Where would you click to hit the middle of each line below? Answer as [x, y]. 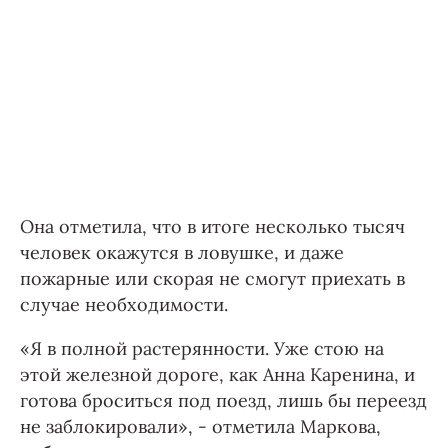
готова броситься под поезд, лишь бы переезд [223, 400]
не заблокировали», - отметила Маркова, [200, 426]
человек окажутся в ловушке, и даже [182, 252]
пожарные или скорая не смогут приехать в [212, 278]
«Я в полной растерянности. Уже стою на [202, 348]
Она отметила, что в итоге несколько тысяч [212, 226]
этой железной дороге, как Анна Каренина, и [217, 374]
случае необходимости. [124, 304]
